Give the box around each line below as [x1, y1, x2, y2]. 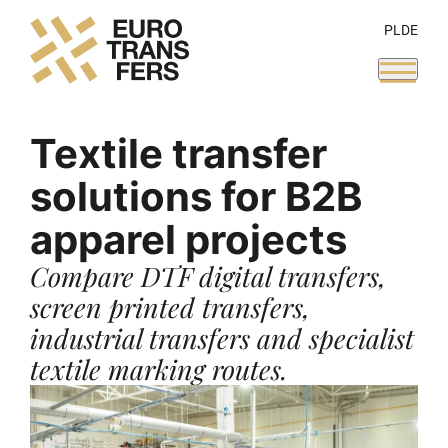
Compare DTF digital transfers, [30, 258, 386, 294]
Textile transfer [30, 129, 327, 178]
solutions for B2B [30, 172, 362, 221]
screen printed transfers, [30, 289, 310, 325]
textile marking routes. [30, 351, 288, 387]
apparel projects [30, 215, 347, 264]
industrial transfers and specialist [30, 320, 414, 356]
